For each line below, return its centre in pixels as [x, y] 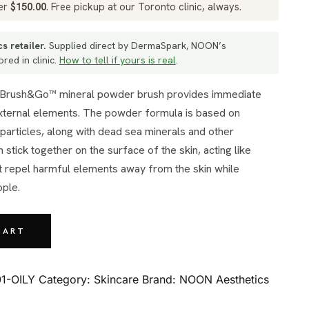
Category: [67, 280]
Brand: [161, 280]
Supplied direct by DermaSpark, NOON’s [136, 45]
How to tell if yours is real [117, 60]
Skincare [117, 280]
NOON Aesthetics [225, 280]
